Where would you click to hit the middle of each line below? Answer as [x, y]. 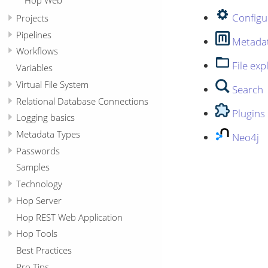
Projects [32, 18]
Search [248, 89]
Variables [34, 68]
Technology [39, 184]
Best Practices [44, 250]
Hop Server [39, 200]
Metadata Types [48, 134]
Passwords [38, 150]
